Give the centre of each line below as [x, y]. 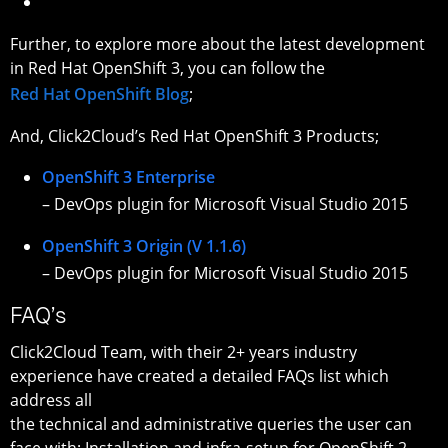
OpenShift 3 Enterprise [128, 176]
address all [51, 400]
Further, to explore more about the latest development [217, 43]
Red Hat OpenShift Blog [99, 93]
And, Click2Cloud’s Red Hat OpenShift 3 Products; [194, 135]
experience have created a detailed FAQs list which [199, 376]
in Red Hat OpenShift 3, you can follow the [167, 67]
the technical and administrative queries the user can [211, 424]
